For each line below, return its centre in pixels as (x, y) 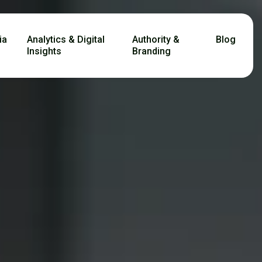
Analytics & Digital (65, 39)
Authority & (156, 39)
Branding (152, 51)
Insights (44, 51)
